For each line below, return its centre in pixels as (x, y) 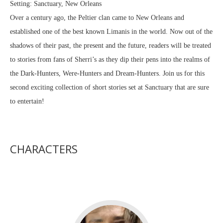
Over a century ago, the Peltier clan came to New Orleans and (97, 17)
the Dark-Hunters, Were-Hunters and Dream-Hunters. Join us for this (107, 73)
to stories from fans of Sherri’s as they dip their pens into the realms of (110, 59)
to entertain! (27, 101)
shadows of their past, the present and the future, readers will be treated (111, 45)
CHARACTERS (44, 149)
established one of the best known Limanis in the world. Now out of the (111, 31)
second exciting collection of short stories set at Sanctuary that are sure (110, 87)
